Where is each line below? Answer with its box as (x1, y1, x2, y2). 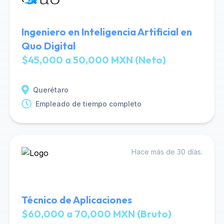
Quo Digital (21, 39, 75, 52)
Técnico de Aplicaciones (21, 193, 132, 206)
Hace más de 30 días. (131, 147, 203, 156)
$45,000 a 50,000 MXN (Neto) (21, 53, 166, 66)
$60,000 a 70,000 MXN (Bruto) (21, 207, 171, 220)
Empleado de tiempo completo (35, 99, 141, 108)
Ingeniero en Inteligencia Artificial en (21, 25, 192, 38)
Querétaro (32, 85, 68, 94)
